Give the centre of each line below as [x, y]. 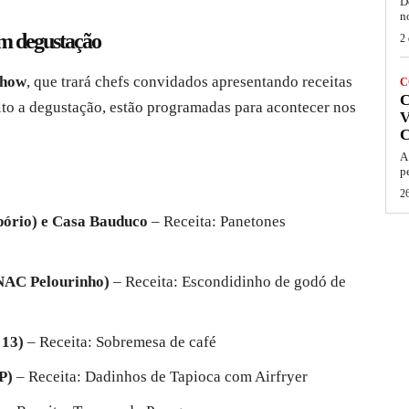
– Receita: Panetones [217, 222]
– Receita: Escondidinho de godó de [228, 282]
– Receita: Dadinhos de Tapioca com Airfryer [160, 377]
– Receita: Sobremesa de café [120, 342]
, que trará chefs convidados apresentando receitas [189, 82]
